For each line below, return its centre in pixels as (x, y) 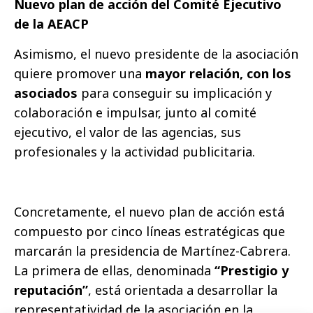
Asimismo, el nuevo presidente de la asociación (156, 54)
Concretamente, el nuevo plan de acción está (149, 212)
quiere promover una (80, 74)
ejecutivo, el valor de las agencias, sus (128, 132)
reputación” (51, 290)
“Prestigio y (250, 271)
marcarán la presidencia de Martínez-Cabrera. (152, 251)
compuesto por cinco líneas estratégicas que (150, 232)
